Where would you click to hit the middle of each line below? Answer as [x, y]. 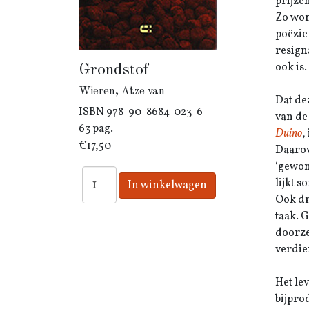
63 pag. [96, 129]
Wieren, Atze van [122, 92]
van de [291, 117]
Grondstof [114, 70]
